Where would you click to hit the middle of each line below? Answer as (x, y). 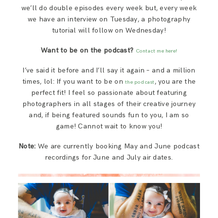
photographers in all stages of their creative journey (109, 104)
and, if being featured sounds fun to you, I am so (109, 115)
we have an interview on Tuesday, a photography (109, 19)
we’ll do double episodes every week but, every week (109, 8)
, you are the (175, 81)
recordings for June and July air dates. (109, 157)
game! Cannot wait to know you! (109, 126)
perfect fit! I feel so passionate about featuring (109, 92)
